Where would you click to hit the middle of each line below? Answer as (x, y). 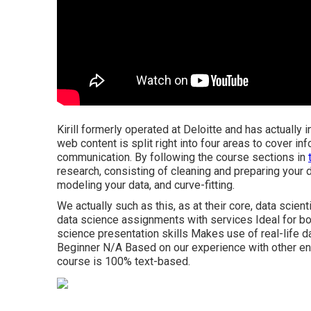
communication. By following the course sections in (183, 157)
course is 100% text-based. (124, 261)
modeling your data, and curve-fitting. (146, 185)
